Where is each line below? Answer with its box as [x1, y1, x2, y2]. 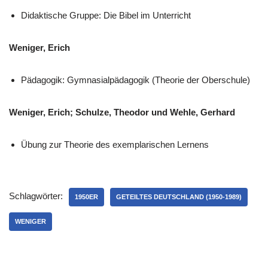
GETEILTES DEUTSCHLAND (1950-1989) [116, 193, 242, 200]
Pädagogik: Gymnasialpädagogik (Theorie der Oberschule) [21, 75, 250, 85]
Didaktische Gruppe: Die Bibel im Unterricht [21, 10, 191, 20]
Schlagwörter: [9, 191, 63, 201]
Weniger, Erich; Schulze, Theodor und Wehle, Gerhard [9, 107, 235, 117]
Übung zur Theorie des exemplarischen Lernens [21, 139, 209, 150]
